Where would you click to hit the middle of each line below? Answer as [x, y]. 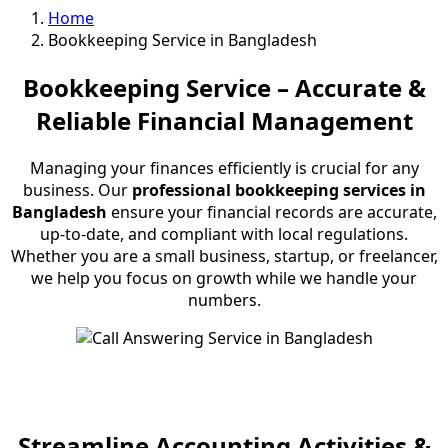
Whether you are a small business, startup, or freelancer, [224, 255]
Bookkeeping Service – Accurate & [224, 87]
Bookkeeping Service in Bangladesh [182, 39]
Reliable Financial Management [224, 120]
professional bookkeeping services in [278, 189]
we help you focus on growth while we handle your [224, 277]
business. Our [77, 189]
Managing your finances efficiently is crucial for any [224, 167]
